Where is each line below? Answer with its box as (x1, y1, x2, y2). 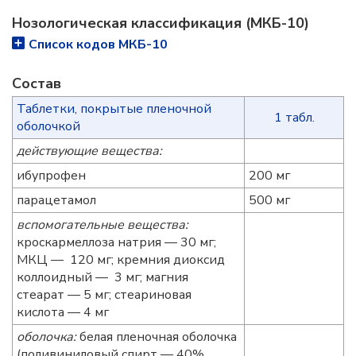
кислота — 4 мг (16, 304, 109, 321)
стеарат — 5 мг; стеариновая (16, 286, 192, 304)
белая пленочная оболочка (75, 328, 237, 346)
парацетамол (16, 192, 96, 209)
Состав (12, 74, 61, 93)
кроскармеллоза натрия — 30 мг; (16, 234, 216, 251)
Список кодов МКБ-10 (29, 36, 168, 53)
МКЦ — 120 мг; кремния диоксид (16, 251, 225, 269)
